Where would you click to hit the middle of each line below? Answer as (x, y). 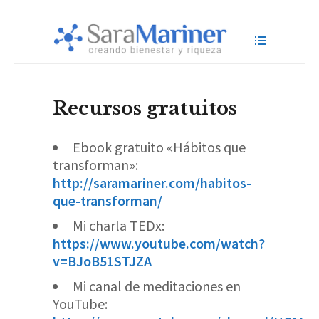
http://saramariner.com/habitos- (152, 183)
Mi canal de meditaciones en (157, 286)
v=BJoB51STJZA (102, 261)
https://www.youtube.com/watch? (159, 243)
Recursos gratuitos (145, 108)
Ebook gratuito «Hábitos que (159, 147)
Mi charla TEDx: (119, 225)
